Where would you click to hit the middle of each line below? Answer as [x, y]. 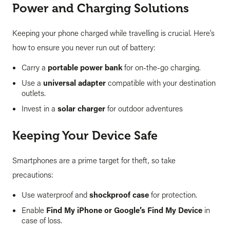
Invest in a [40, 108]
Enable [34, 210]
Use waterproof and [55, 194]
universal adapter [74, 82]
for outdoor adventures [144, 108]
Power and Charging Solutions [101, 8]
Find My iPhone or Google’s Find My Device [124, 210]
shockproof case [119, 194]
